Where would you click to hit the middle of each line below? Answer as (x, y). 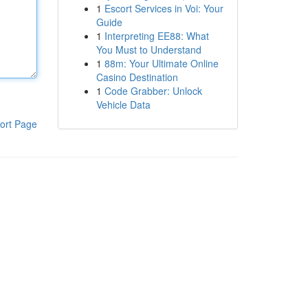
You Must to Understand (148, 49)
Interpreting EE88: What (156, 36)
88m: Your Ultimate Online (161, 63)
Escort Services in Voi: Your (164, 8)
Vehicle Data (123, 104)
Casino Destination (137, 77)
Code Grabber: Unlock (153, 91)
